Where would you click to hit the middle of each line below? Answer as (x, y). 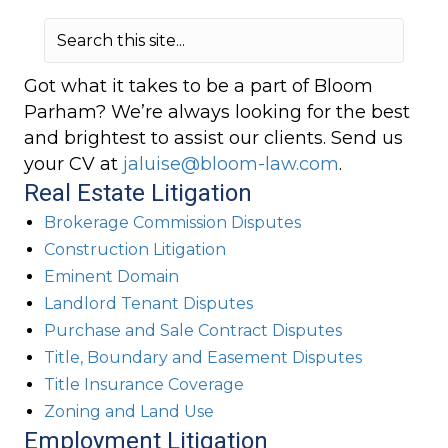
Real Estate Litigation (138, 193)
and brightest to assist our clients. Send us (213, 138)
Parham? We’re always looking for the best (217, 112)
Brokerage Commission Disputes (172, 222)
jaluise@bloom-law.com (231, 164)
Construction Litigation (135, 249)
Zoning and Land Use (129, 411)
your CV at (73, 164)
